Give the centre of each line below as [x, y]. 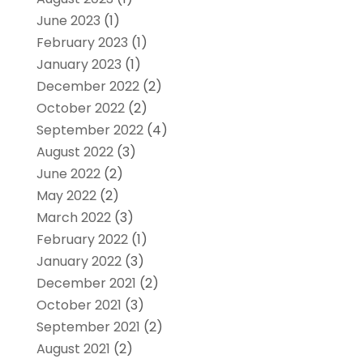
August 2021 [73, 349]
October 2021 [79, 305]
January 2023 [79, 65]
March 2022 [73, 218]
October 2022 [80, 109]
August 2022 [75, 152]
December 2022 [88, 87]
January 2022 [79, 262]
